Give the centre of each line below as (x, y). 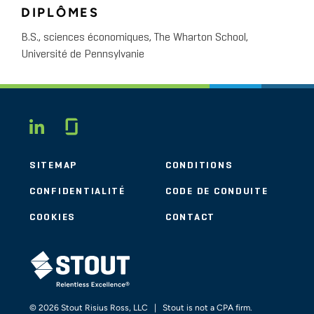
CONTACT (191, 218)
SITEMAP (54, 166)
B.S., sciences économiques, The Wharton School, (135, 38)
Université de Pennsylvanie (83, 55)
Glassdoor (124, 124)
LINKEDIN (98, 127)
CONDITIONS (199, 166)
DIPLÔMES (60, 13)
